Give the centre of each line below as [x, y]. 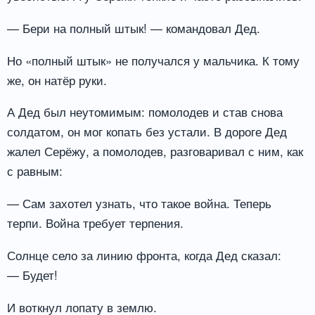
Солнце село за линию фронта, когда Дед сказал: [144, 255]
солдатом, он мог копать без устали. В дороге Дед [147, 131]
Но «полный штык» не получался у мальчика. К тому [153, 60]
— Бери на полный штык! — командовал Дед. [134, 27]
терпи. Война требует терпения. [95, 223]
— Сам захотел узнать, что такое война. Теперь [139, 203]
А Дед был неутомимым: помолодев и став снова [145, 112]
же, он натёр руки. [57, 79]
